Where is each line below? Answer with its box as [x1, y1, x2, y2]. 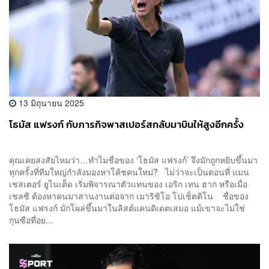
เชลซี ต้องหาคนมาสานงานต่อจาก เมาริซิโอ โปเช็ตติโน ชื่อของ [9, 190, 249, 202]
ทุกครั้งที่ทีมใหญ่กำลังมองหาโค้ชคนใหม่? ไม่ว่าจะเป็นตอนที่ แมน [9, 166, 249, 178]
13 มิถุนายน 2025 [16, 97, 84, 109]
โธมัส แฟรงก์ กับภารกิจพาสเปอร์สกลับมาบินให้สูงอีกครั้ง [9, 117, 244, 133]
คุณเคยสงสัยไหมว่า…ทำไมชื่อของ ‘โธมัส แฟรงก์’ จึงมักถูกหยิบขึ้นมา [9, 154, 258, 166]
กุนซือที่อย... [9, 214, 53, 226]
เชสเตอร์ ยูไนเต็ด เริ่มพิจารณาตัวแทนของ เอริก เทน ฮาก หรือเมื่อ [9, 178, 247, 190]
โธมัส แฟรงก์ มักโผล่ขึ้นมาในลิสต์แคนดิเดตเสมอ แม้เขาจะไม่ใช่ [9, 202, 245, 214]
